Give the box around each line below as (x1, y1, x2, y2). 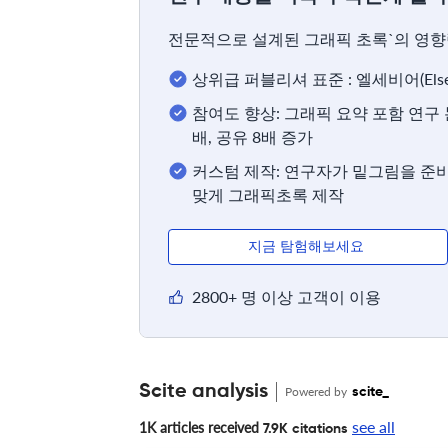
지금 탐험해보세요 (248, 239, 368, 254)
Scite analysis (139, 381, 268, 402)
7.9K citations (259, 421, 348, 436)
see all (352, 416, 395, 436)
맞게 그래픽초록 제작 (192, 184, 344, 204)
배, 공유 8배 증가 (192, 126, 313, 146)
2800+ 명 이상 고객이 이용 (192, 286, 381, 306)
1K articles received (139, 418, 259, 436)
